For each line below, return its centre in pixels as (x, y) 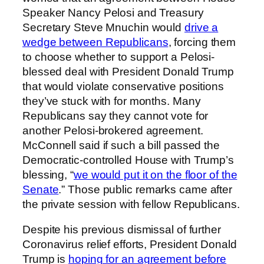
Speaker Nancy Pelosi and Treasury (113, 12)
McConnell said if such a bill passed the (121, 145)
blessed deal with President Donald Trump (128, 71)
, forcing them (202, 42)
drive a (202, 27)
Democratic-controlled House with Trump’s (128, 160)
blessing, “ (48, 174)
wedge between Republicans (95, 42)
